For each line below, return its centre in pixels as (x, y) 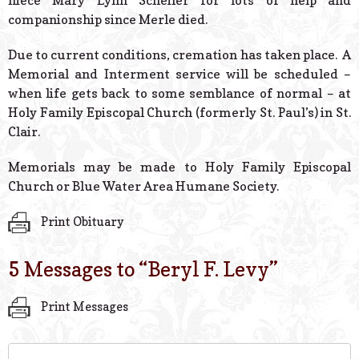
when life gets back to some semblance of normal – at (179, 93)
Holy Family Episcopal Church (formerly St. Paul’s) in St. (179, 113)
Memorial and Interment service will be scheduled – (179, 74)
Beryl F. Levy (208, 269)
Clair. (24, 132)
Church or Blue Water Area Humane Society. (143, 186)
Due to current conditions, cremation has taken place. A (179, 55)
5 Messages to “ (78, 269)
